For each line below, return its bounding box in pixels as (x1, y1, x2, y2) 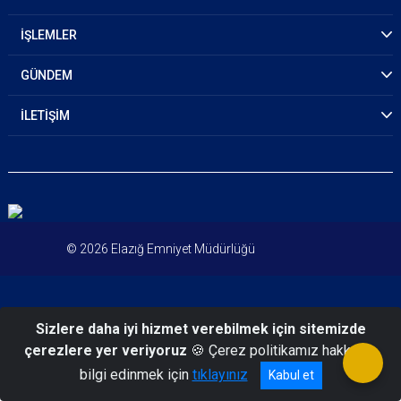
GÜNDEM (21, 68, 73, 82)
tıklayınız (192, 366, 248, 383)
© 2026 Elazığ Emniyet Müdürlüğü (66, 241, 255, 256)
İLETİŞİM (21, 108, 70, 123)
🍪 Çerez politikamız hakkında (187, 342, 377, 359)
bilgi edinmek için (79, 366, 192, 383)
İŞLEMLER (21, 28, 77, 42)
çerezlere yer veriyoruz (24, 342, 187, 359)
